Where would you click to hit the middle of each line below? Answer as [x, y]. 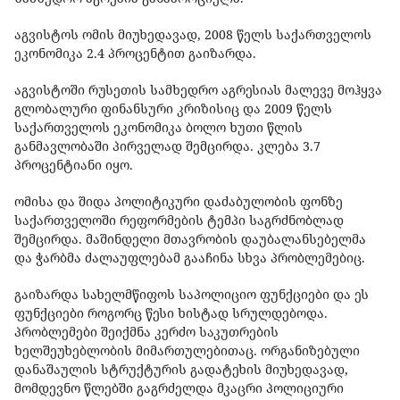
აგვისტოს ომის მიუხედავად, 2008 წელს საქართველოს [193, 35]
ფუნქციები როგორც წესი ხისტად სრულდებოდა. [171, 313]
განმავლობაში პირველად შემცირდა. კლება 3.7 [167, 146]
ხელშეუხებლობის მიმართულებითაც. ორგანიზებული [187, 351]
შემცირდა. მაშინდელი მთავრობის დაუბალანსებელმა [190, 239]
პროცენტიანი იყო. [77, 165]
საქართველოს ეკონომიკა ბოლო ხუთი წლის [158, 128]
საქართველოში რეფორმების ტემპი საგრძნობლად [179, 221]
